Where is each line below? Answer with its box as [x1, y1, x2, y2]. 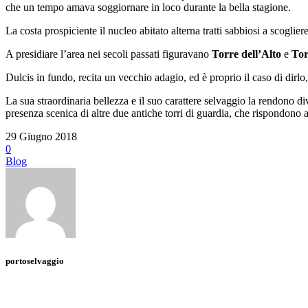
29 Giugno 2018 [5, 131, 77, 143]
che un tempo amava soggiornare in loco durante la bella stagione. [5, 1, 291, 14]
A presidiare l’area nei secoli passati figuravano [5, 48, 212, 60]
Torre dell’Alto [212, 48, 281, 60]
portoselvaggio [5, 256, 64, 267]
